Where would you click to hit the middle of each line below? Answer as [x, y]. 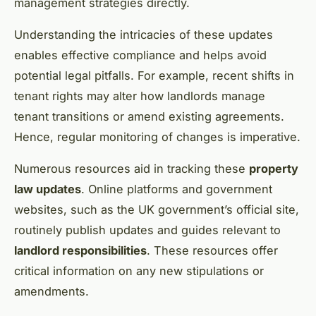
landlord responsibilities [80, 250]
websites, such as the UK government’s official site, [157, 209]
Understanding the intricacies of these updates [144, 34]
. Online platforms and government [177, 189]
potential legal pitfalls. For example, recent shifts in [154, 75]
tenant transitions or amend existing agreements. [149, 116]
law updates [48, 189]
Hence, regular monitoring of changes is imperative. [157, 136]
